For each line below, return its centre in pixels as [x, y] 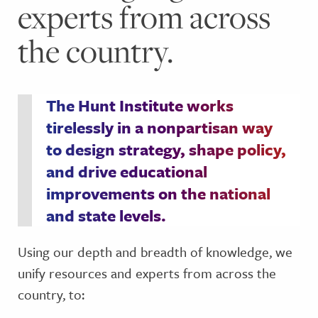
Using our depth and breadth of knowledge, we [155, 252]
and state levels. [106, 215]
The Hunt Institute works [140, 105]
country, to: [51, 294]
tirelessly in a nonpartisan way [159, 127]
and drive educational [127, 171]
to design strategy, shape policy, [166, 149]
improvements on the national [158, 193]
